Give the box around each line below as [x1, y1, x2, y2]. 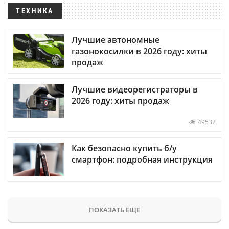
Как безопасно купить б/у [72, 142, 177, 154]
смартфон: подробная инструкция [72, 153, 213, 165]
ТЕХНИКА [16, 7, 54, 15]
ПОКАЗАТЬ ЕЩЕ [89, 204, 140, 214]
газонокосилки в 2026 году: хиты [72, 45, 207, 57]
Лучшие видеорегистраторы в [72, 84, 198, 96]
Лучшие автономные [72, 34, 159, 46]
